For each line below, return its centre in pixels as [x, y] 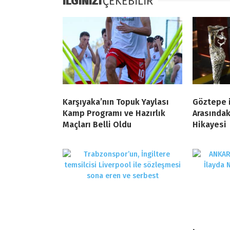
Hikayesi [209, 125]
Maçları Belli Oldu [97, 125]
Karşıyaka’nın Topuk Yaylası [116, 102]
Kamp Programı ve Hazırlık [114, 113]
